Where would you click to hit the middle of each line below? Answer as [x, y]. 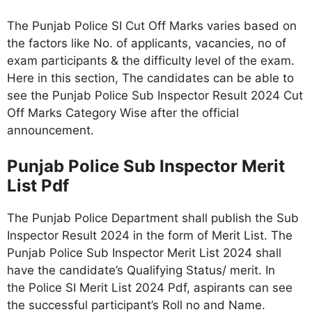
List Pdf [38, 186]
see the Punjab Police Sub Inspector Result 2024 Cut [155, 95]
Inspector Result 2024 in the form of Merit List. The [150, 235]
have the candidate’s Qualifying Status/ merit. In [141, 270]
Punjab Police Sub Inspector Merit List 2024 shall [144, 253]
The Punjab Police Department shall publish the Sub [153, 218]
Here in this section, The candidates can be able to [150, 78]
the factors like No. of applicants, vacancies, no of [147, 43]
